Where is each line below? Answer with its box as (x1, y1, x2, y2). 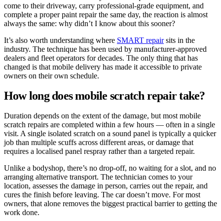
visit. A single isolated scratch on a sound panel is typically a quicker (4, 129, 216, 138)
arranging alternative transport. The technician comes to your (4, 172, 192, 181)
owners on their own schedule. (4, 71, 99, 80)
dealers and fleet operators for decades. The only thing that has (4, 53, 198, 62)
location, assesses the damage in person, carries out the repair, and (4, 181, 208, 190)
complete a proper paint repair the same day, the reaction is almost (4, 10, 208, 19)
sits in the (164, 36, 195, 44)
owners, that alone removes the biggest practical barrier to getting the (4, 199, 217, 208)
